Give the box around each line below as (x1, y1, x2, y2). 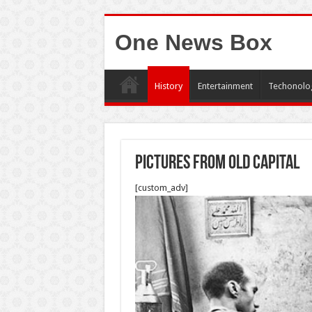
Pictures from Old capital (134, 154, 299, 173)
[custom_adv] (134, 182, 188, 193)
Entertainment (197, 81, 253, 91)
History (154, 81, 182, 91)
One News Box (114, 30, 272, 55)
